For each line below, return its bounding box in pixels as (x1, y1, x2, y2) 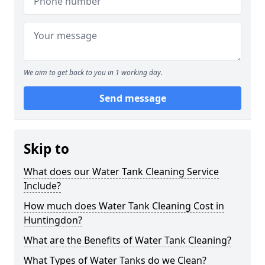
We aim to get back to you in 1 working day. (24, 67, 163, 77)
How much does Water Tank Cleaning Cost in (24, 199, 224, 212)
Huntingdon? (24, 214, 82, 227)
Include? (24, 179, 61, 192)
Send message (99, 92, 166, 105)
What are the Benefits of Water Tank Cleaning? (24, 234, 231, 247)
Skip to (24, 140, 69, 158)
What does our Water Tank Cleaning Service (24, 165, 219, 178)
